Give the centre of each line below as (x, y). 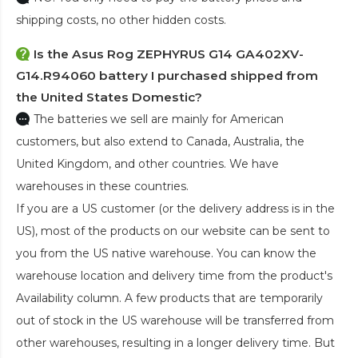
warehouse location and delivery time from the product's (174, 276)
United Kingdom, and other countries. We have (147, 164)
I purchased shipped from (233, 76)
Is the (53, 54)
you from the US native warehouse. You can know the (166, 254)
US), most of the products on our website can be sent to (173, 231)
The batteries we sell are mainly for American (159, 119)
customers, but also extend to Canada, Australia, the (160, 142)
